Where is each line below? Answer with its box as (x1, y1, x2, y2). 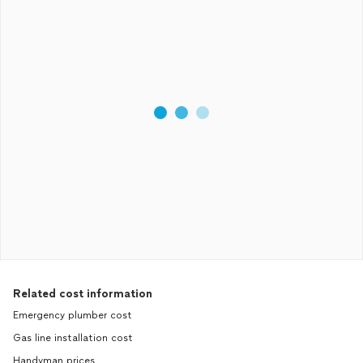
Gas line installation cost (13, 332, 133, 344)
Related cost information (13, 287, 152, 301)
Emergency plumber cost (13, 310, 132, 321)
